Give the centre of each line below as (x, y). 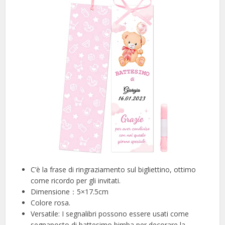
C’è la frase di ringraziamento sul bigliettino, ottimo (114, 169)
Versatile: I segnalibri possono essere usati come (110, 213)
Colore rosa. (51, 202)
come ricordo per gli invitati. (76, 180)
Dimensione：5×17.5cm (70, 191)
